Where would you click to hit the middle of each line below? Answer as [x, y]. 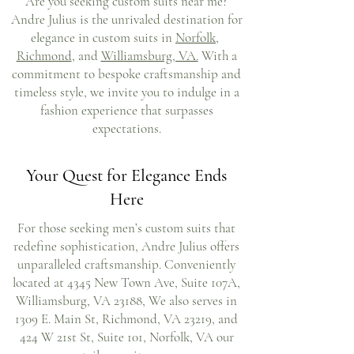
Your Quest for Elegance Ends [126, 175]
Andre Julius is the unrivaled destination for [126, 19]
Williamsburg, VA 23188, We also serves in [126, 301]
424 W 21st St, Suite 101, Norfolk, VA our [126, 337]
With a [217, 56]
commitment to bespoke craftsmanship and [126, 74]
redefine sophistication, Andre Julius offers [126, 246]
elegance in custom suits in [103, 38]
